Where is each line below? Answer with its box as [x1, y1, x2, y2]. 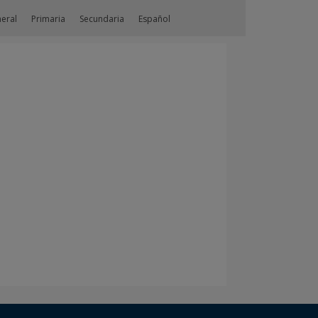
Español [138, 13, 171, 25]
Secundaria [79, 13, 125, 25]
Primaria [31, 13, 66, 25]
